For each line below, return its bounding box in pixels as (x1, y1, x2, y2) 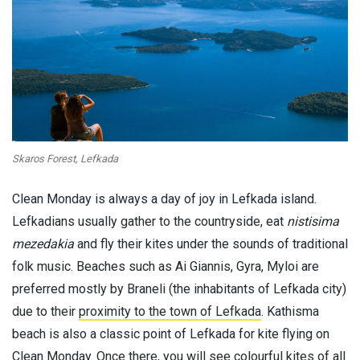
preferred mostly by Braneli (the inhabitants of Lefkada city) (12, 280, 346, 297)
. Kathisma (261, 303, 319, 319)
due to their (12, 303, 79, 319)
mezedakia (12, 235, 74, 252)
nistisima (287, 213, 339, 229)
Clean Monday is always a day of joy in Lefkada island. (12, 190, 317, 207)
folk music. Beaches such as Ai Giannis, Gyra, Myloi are (12, 258, 319, 274)
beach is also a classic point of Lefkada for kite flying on (12, 325, 329, 342)
